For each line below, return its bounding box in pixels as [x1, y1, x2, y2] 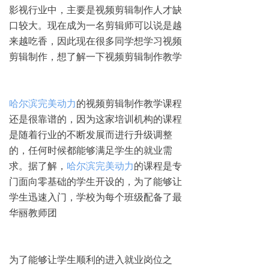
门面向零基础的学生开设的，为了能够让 [9, 175, 182, 188]
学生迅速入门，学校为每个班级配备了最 [9, 190, 182, 204]
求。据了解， [9, 159, 67, 172]
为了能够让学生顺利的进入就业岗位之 [9, 253, 172, 266]
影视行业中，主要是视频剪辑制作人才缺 [9, 3, 182, 16]
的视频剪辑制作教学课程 [76, 97, 182, 110]
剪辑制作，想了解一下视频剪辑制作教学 [9, 50, 182, 63]
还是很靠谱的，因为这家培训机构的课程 [9, 112, 182, 125]
